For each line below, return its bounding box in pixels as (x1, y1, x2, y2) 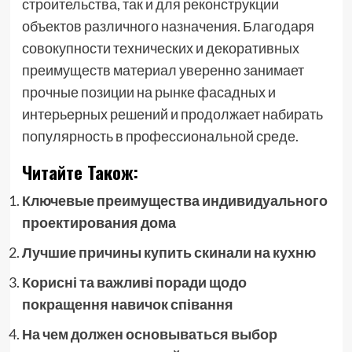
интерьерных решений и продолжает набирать (21, 104, 323, 123)
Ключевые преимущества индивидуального (21, 191, 328, 209)
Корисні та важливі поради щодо (21, 273, 247, 291)
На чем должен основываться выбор (21, 324, 277, 343)
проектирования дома (21, 213, 176, 231)
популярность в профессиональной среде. (21, 126, 299, 145)
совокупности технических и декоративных (21, 38, 299, 57)
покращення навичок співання (21, 295, 233, 313)
